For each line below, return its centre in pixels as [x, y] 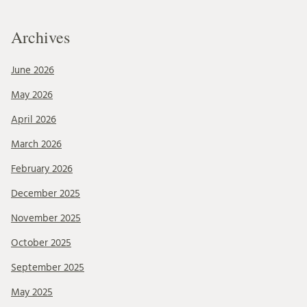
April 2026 [34, 119]
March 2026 [36, 144]
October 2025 [41, 243]
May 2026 [32, 95]
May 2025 [32, 292]
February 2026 [42, 169]
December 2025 [46, 193]
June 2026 [33, 70]
